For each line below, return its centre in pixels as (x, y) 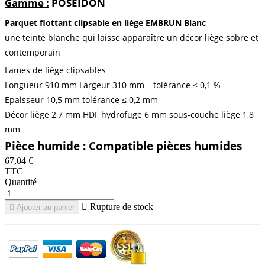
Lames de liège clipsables (55, 70)
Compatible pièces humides (164, 146)
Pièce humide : (45, 146)
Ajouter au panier (46, 207)
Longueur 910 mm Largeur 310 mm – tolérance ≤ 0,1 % (113, 85)
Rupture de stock (120, 206)
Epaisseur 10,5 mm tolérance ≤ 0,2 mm (81, 99)
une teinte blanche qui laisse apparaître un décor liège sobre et (132, 37)
